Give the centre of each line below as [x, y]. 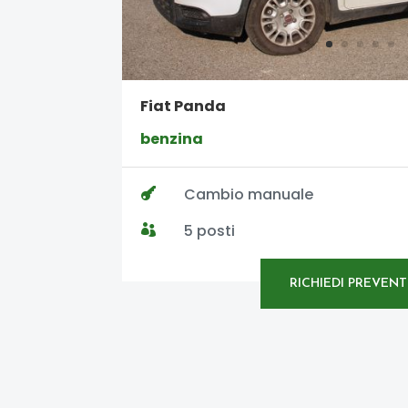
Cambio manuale [248, 195]
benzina [172, 139]
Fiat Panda [184, 107]
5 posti [209, 231]
